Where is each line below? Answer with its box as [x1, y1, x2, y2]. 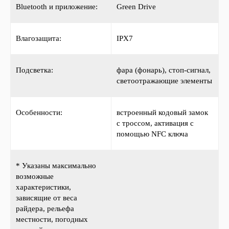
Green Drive [117, 3, 156, 11]
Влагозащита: [16, 34, 61, 42]
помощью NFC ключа [117, 130, 188, 138]
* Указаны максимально [16, 162, 96, 170]
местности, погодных [16, 215, 88, 223]
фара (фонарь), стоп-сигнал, [117, 66, 211, 74]
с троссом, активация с [117, 119, 194, 127]
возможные [16, 172, 54, 180]
